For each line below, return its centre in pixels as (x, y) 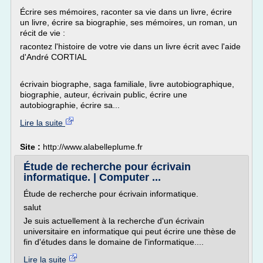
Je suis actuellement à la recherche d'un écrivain (114, 221)
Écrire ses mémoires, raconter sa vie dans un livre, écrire (126, 12)
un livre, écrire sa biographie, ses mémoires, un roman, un (129, 22)
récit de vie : (43, 33)
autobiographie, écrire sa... (70, 105)
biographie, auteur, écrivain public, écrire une (104, 95)
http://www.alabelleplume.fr (93, 147)
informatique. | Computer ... (92, 177)
